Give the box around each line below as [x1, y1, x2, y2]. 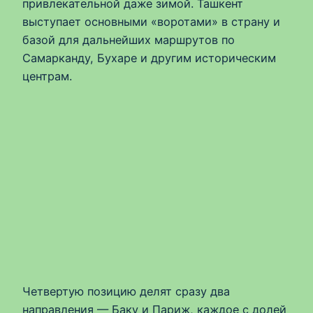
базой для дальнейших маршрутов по [22, 32, 235, 47]
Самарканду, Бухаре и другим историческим [22, 50, 276, 65]
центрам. [22, 68, 72, 83]
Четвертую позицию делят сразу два [22, 284, 230, 299]
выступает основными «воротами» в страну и [22, 14, 280, 29]
